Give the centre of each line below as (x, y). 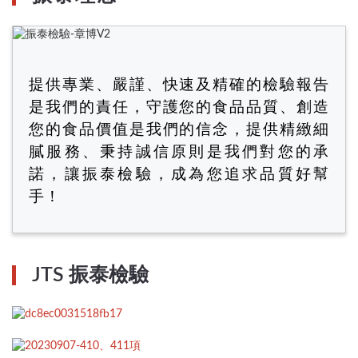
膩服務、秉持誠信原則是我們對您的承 (179, 153)
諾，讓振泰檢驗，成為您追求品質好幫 (179, 175)
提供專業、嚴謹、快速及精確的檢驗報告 (179, 86)
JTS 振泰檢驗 (90, 276)
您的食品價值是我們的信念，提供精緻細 (179, 130)
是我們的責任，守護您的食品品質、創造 (179, 108)
